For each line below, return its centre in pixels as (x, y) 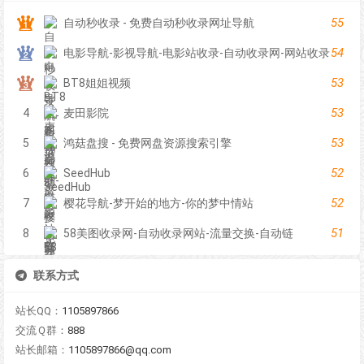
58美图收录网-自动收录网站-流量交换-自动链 (178, 234)
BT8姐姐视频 (97, 83)
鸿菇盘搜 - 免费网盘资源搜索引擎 (147, 143)
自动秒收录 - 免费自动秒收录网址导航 (159, 23)
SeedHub (87, 173)
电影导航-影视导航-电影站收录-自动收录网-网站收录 (197, 53)
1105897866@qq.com (120, 350)
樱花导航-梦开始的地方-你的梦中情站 (158, 204)
